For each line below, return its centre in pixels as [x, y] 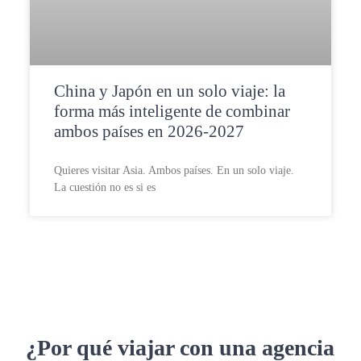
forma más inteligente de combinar [172, 112]
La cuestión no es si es [104, 188]
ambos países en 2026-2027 [149, 132]
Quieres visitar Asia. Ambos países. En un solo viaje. [174, 171]
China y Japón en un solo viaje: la [169, 91]
